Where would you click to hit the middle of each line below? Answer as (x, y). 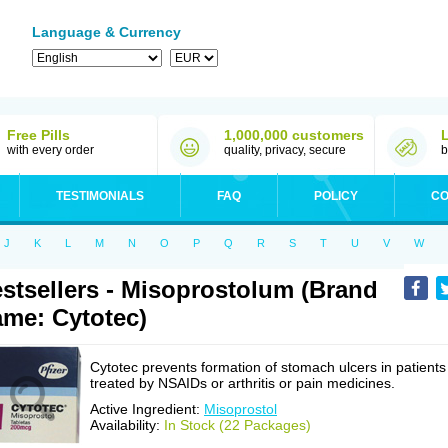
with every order (50, 150)
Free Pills (38, 135)
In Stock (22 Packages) (237, 425)
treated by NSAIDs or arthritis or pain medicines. (242, 383)
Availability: (127, 425)
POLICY (336, 196)
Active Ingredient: (147, 409)
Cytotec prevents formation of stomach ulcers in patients (268, 367)
